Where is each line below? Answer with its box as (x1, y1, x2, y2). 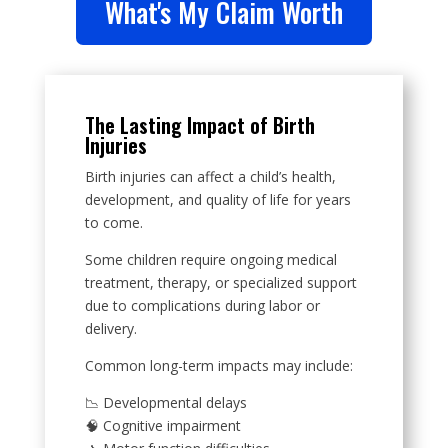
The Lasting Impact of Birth (84, 109, 315, 140)
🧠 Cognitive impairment (84, 415, 241, 435)
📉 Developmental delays (84, 392, 247, 412)
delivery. (84, 318, 137, 338)
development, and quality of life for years (84, 189, 351, 209)
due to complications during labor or (84, 295, 320, 315)
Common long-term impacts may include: (84, 355, 353, 375)
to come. (84, 212, 143, 232)
